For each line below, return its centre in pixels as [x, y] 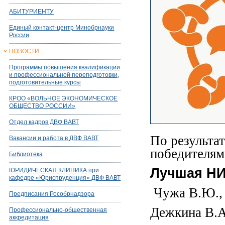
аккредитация [29, 217]
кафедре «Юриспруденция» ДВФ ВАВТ [65, 178]
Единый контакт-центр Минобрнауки [62, 28]
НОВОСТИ [24, 51]
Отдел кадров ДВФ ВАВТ [44, 122]
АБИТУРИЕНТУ [32, 12]
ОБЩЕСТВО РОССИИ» [42, 106]
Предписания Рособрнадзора [52, 194]
